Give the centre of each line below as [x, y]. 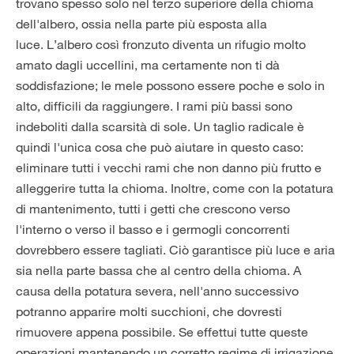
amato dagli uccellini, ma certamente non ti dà [148, 65]
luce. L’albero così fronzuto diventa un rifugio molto [161, 45]
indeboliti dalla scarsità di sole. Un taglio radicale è [160, 127]
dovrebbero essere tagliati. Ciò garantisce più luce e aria [175, 250]
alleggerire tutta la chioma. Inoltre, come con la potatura [175, 188]
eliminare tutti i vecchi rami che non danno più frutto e [169, 168]
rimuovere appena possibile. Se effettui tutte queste [162, 332]
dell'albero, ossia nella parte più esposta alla [141, 24]
